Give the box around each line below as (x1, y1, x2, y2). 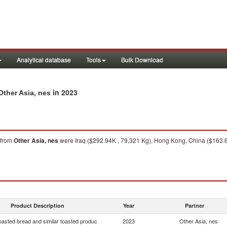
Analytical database (17, 55, 71, 64)
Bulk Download (121, 55, 163, 64)
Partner (185, 202, 204, 209)
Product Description (11, 202, 64, 209)
